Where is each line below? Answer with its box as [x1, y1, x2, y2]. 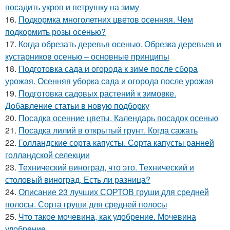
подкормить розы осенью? [5, 25, 106, 37]
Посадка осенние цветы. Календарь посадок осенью [18, 111, 218, 124]
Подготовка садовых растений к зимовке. [18, 87, 176, 99]
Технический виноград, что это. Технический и [18, 161, 194, 173]
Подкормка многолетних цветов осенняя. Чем [18, 13, 193, 25]
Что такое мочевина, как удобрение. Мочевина [18, 210, 196, 222]
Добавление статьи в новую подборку [5, 99, 149, 111]
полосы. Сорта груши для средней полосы [5, 198, 167, 210]
